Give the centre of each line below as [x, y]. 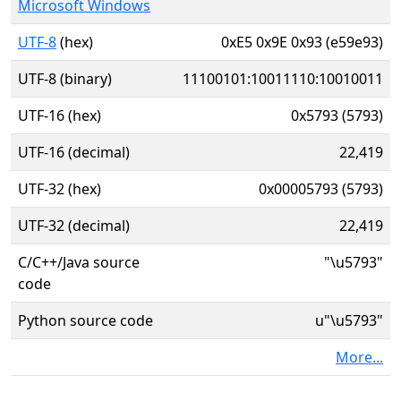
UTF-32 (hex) [60, 189]
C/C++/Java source [79, 262]
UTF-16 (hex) [60, 115]
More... [359, 357]
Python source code [85, 320]
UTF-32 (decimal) [74, 226]
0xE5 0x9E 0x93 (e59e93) [302, 42]
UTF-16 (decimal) [74, 152]
